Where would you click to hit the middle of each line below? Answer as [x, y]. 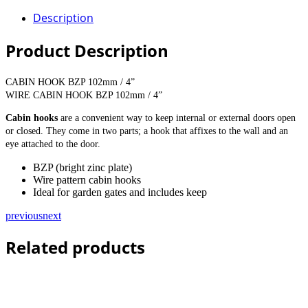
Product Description [87, 50]
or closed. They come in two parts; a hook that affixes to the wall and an [147, 131]
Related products [75, 247]
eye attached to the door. [53, 144]
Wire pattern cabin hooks [87, 179]
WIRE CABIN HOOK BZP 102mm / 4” [84, 95]
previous [24, 215]
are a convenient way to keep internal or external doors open [177, 118]
